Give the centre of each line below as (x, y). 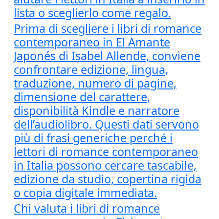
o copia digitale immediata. (85, 193)
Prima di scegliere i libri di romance (108, 28)
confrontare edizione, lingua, (91, 69)
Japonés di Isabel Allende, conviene (107, 56)
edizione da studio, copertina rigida (108, 179)
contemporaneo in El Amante (92, 42)
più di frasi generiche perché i (93, 138)
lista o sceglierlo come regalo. (92, 13)
